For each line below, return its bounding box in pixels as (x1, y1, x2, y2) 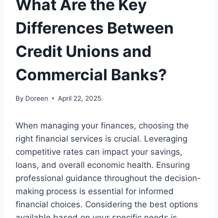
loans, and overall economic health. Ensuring (16, 160, 190, 170)
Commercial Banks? (16, 65, 167, 85)
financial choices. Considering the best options (16, 199, 198, 209)
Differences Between (16, 18, 174, 38)
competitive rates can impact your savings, (16, 146, 182, 157)
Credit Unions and (16, 42, 151, 61)
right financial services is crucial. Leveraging (16, 133, 187, 144)
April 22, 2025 (58, 94, 102, 102)
